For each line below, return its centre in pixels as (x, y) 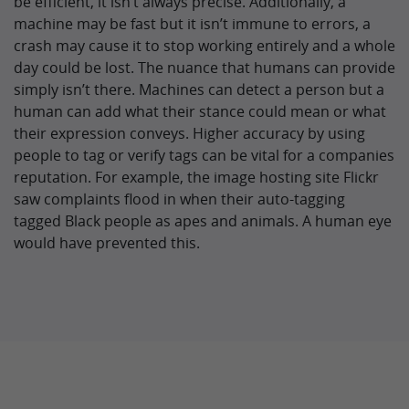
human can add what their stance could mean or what (200, 111)
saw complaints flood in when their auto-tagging (179, 199)
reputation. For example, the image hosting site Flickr (196, 177)
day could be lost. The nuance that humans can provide (204, 68)
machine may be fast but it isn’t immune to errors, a (192, 24)
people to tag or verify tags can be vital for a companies (204, 155)
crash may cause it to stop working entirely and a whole (204, 46)
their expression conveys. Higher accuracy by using (189, 133)
